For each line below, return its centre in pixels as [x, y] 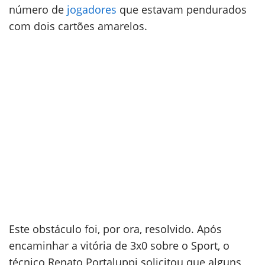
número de [38, 9]
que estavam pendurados [182, 9]
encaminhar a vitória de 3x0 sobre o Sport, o [119, 245]
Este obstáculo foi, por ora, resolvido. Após [115, 229]
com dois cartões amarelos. [78, 26]
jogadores [92, 9]
